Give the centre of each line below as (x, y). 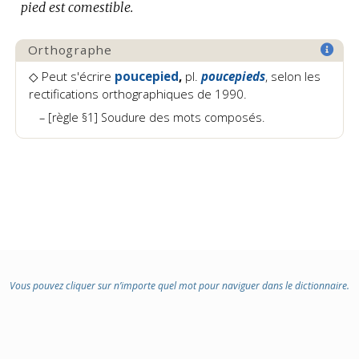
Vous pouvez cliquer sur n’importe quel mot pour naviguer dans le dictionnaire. (179, 286)
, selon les (292, 76)
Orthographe (70, 50)
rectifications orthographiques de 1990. (137, 93)
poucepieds (233, 76)
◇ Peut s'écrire (71, 76)
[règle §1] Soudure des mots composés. (156, 117)
